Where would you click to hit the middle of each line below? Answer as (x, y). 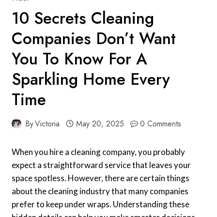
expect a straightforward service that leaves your (101, 165)
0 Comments (161, 124)
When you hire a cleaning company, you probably (98, 152)
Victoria (47, 124)
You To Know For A (79, 59)
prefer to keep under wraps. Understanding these (101, 204)
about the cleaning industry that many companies (100, 191)
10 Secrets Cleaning (83, 18)
